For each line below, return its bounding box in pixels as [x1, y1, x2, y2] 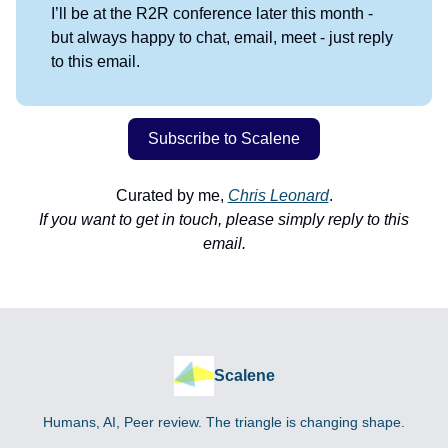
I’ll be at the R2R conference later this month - [51, 4, 373, 22]
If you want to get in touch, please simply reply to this [39, 210, 409, 228]
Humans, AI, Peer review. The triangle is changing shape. [43, 414, 405, 430]
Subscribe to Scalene [148, 129, 300, 147]
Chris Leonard [227, 186, 329, 204]
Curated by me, [115, 186, 228, 204]
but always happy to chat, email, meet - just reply [51, 28, 393, 46]
